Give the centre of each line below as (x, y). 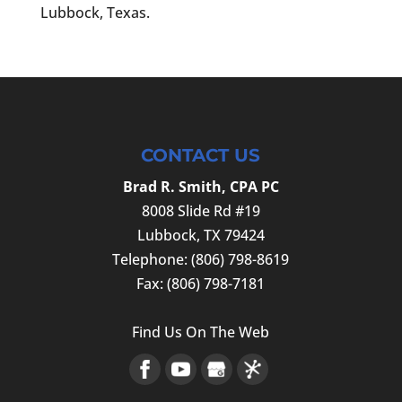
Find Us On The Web (201, 332)
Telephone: (152, 259)
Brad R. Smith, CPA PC (201, 186)
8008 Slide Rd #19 (201, 210)
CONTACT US (201, 155)
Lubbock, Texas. (95, 12)
